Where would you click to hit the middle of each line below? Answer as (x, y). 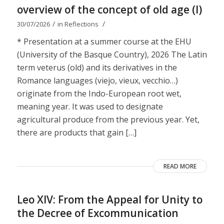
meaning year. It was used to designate (90, 106)
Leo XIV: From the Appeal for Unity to (109, 199)
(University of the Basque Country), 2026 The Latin (112, 54)
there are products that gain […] (76, 132)
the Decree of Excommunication (97, 213)
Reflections (81, 24)
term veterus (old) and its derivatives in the (97, 67)
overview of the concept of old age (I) (109, 10)
